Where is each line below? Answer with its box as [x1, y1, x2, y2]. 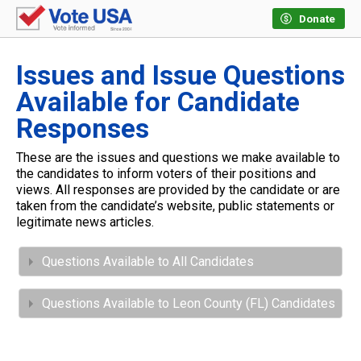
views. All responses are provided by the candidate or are [16, 182, 340, 198]
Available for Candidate [16, 86, 300, 118]
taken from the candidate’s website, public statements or [16, 198, 334, 214]
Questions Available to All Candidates [42, 254, 254, 270]
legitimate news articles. [16, 214, 154, 230]
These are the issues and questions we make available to [16, 150, 340, 166]
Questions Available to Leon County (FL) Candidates [42, 296, 335, 312]
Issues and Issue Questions [16, 60, 345, 92]
